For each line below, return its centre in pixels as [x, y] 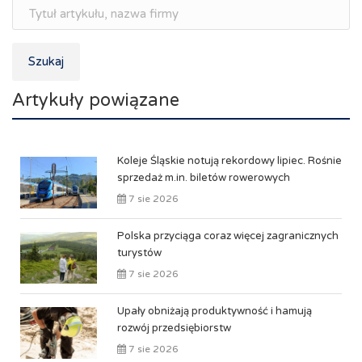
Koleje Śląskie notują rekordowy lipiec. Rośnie [229, 161]
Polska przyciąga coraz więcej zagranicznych [228, 236]
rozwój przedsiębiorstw [174, 328]
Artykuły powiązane [96, 100]
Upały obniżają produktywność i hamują [215, 311]
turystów [139, 253]
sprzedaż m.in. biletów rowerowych [204, 178]
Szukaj [46, 61]
